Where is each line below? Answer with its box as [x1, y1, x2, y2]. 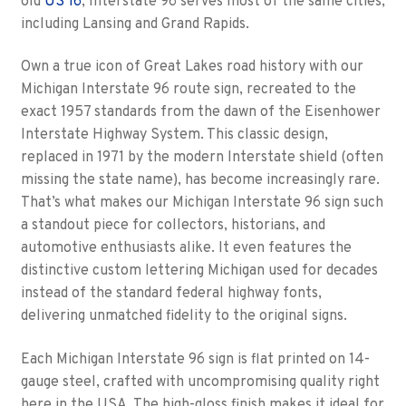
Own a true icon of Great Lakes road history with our [20, 58, 363, 77]
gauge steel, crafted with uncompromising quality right [20, 372, 380, 391]
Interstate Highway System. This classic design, [20, 126, 328, 145]
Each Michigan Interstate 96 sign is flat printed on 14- [20, 350, 370, 369]
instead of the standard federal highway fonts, [20, 285, 322, 304]
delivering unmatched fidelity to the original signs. [20, 307, 347, 326]
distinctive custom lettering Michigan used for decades [20, 262, 378, 281]
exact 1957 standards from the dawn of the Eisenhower [20, 103, 381, 122]
